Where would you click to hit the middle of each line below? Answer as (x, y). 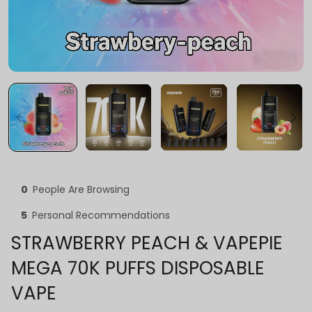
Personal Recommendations (101, 215)
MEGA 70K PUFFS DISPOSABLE (138, 268)
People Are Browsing (81, 189)
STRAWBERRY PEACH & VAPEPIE (147, 243)
